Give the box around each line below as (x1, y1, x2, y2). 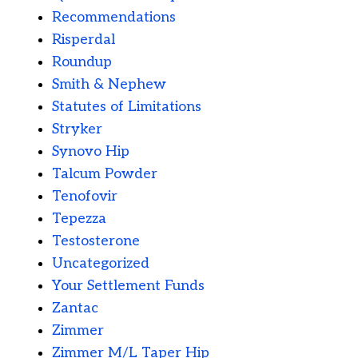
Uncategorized (52, 255, 149, 272)
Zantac (52, 300, 98, 317)
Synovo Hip (52, 143, 129, 161)
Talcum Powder (52, 165, 157, 183)
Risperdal (52, 31, 115, 49)
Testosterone (52, 233, 140, 250)
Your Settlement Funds (52, 277, 205, 295)
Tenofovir (52, 188, 117, 205)
